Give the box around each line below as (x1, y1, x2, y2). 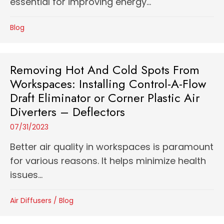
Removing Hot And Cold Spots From (10, 61, 199, 78)
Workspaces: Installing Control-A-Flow (10, 75, 206, 92)
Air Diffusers (10, 195, 51, 205)
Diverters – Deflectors (10, 103, 125, 120)
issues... (10, 168, 42, 181)
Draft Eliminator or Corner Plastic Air (10, 89, 199, 106)
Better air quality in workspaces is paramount (10, 140, 213, 153)
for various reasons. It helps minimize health (10, 154, 206, 167)
